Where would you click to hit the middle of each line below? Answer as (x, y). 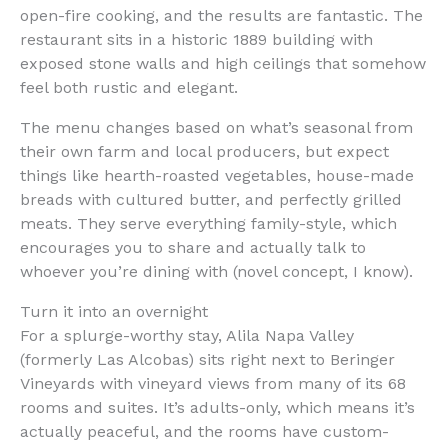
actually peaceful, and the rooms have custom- (204, 431)
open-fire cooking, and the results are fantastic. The (221, 15)
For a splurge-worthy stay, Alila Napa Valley (187, 335)
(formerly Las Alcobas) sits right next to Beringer (207, 359)
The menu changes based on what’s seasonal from (216, 127)
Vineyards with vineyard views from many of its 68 (213, 383)
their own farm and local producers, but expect (204, 151)
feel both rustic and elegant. (129, 87)
